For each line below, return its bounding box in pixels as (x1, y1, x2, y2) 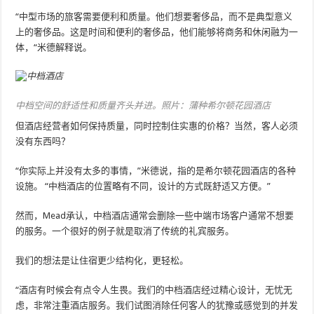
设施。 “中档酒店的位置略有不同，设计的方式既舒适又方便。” (15, 180, 271, 191)
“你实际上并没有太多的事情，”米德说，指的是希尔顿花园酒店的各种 (15, 165, 296, 176)
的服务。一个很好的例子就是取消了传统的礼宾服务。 (15, 225, 235, 236)
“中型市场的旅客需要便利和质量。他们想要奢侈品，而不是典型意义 (15, 11, 293, 22)
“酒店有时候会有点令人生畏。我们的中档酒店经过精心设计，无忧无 (15, 284, 293, 295)
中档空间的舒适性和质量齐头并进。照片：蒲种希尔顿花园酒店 (15, 100, 271, 111)
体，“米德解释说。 (15, 42, 93, 53)
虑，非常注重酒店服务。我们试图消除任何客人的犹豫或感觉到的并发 (15, 299, 299, 310)
